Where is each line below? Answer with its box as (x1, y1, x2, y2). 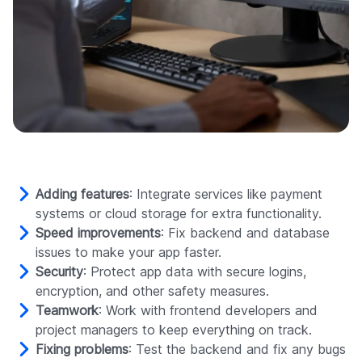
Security (36, 263, 83, 280)
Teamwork (36, 302, 99, 318)
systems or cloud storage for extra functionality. (36, 205, 322, 221)
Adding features (36, 186, 129, 202)
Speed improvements (36, 225, 161, 241)
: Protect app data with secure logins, (83, 263, 306, 280)
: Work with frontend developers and (99, 302, 318, 318)
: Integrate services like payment (129, 186, 322, 202)
